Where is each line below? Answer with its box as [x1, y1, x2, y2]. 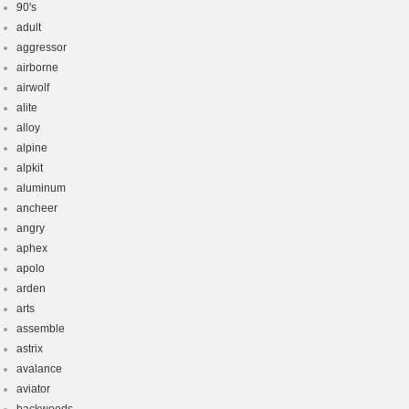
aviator [16, 383, 50, 395]
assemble [16, 322, 65, 335]
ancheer [16, 202, 58, 215]
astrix [16, 342, 43, 355]
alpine [16, 142, 47, 154]
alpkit [16, 162, 43, 174]
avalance [16, 362, 62, 375]
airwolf [16, 81, 49, 94]
